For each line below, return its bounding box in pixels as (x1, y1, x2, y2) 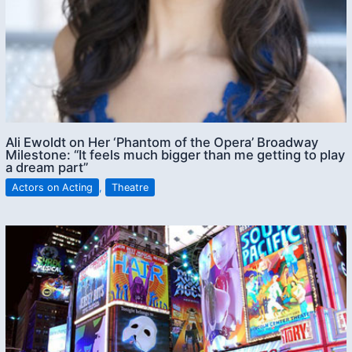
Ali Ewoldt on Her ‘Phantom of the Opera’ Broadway (5, 134, 319, 150)
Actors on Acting (12, 181, 93, 193)
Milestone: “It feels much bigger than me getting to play (5, 146, 346, 163)
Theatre (112, 181, 149, 193)
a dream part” (5, 159, 89, 175)
